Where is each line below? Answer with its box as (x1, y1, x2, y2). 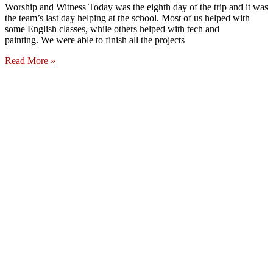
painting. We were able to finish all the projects (5, 35, 185, 46)
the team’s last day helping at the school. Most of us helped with (5, 13, 250, 24)
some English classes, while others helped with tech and (5, 24, 219, 35)
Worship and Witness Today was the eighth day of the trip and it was (5, 2, 268, 13)
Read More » (5, 55, 55, 66)
